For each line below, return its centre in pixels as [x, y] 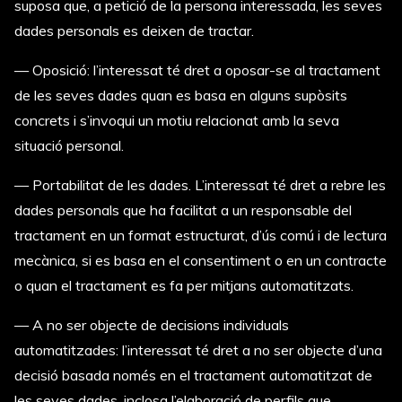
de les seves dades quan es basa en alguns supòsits [181, 95]
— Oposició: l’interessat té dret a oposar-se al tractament [197, 70]
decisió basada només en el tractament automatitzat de [193, 375]
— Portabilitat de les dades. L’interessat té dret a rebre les [200, 185]
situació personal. [69, 145]
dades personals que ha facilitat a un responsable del [183, 210]
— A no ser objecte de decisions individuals [152, 325]
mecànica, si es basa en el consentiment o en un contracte [201, 260]
